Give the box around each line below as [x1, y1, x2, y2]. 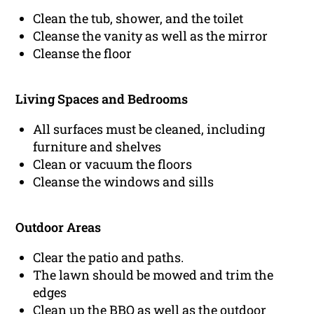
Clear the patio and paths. [33, 249, 184, 266]
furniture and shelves [33, 138, 162, 156]
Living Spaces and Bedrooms [15, 90, 189, 108]
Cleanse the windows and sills [33, 173, 214, 191]
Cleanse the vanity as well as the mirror [33, 27, 268, 45]
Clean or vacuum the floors [33, 156, 193, 173]
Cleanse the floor [33, 45, 132, 62]
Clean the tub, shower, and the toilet [33, 10, 244, 27]
